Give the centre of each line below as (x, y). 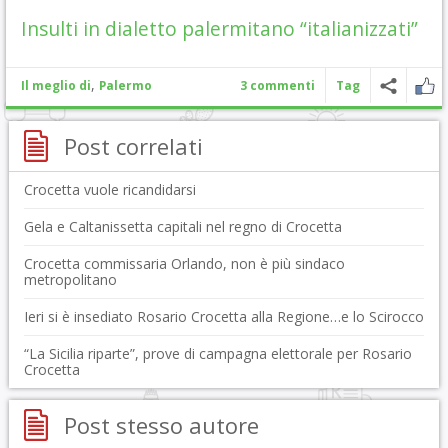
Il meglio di (56, 85)
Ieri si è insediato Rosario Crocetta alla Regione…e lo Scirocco (223, 316)
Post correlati (133, 146)
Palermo (125, 85)
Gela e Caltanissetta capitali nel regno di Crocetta (182, 226)
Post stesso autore (161, 425)
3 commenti (277, 85)
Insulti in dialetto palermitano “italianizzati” (219, 28)
